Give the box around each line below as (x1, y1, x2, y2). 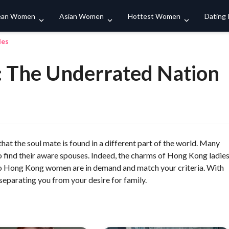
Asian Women (59, 11, 104, 20)
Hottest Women (128, 11, 180, 20)
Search (182, 11, 210, 20)
